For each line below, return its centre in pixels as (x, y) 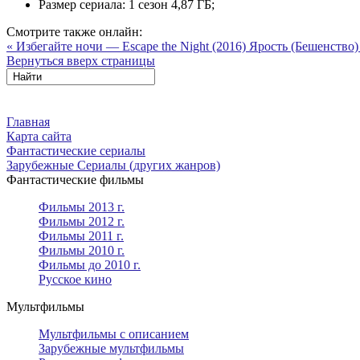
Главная (28, 121)
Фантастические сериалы (76, 150)
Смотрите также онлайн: (74, 31)
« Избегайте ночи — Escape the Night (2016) (128, 46)
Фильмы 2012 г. (82, 221)
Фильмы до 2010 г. (90, 264)
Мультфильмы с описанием (114, 333)
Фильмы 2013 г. (82, 207)
